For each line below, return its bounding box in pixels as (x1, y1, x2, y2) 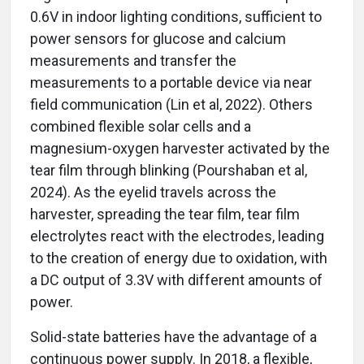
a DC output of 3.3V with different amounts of (30, 271, 323, 289)
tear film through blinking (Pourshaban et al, (30, 162, 307, 180)
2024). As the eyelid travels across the (30, 184, 276, 201)
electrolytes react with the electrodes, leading (30, 227, 324, 245)
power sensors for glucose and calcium (30, 30, 286, 48)
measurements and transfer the (30, 52, 236, 70)
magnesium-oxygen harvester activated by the (30, 140, 330, 158)
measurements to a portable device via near (30, 74, 312, 92)
